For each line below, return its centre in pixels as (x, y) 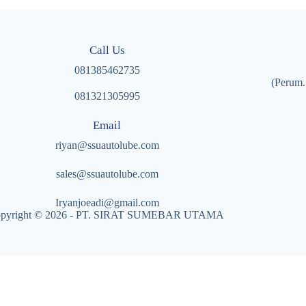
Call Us (107, 50)
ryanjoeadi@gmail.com (109, 203)
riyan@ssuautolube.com (107, 145)
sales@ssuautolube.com (107, 174)
